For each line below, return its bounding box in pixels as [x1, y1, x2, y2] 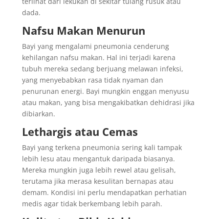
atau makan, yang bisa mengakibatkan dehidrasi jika [22, 98, 195, 107]
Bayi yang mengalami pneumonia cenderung [22, 42, 169, 51]
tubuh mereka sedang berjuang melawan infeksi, [22, 64, 183, 73]
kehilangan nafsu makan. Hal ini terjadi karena [22, 53, 175, 62]
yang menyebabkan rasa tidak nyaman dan [22, 75, 163, 85]
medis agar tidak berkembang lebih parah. [22, 199, 162, 208]
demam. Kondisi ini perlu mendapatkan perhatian [22, 188, 187, 197]
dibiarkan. [22, 109, 55, 118]
